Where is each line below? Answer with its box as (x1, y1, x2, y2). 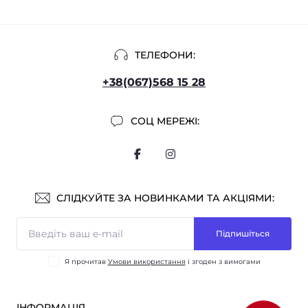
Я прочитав (64, 256, 108, 266)
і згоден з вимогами (185, 256, 261, 266)
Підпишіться (216, 228, 269, 239)
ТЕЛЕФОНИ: (135, 48, 195, 61)
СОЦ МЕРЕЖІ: (131, 114, 199, 127)
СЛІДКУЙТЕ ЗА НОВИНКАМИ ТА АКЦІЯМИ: (56, 191, 274, 204)
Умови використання (107, 256, 186, 266)
